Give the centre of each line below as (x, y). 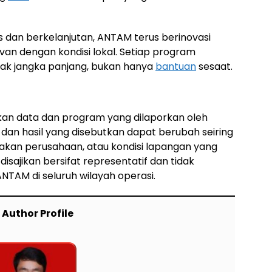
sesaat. (214, 66)
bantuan (176, 66)
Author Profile (37, 213)
